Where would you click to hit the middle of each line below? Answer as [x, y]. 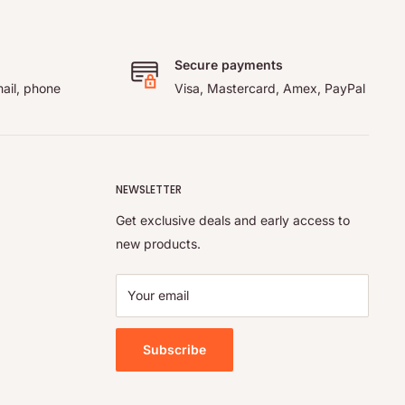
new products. [158, 243]
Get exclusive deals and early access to [233, 220]
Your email [158, 295]
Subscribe [174, 349]
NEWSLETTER [149, 190]
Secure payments [228, 65]
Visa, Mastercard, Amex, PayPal [269, 89]
